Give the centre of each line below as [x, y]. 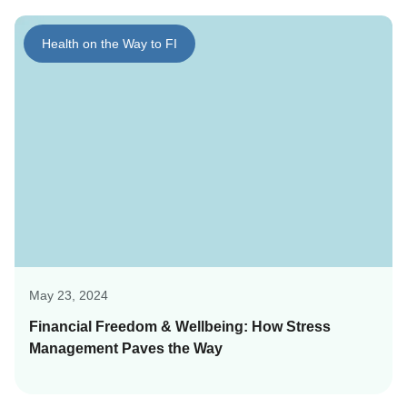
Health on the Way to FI [109, 44]
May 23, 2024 [69, 296]
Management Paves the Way [126, 349]
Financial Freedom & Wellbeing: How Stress [180, 327]
